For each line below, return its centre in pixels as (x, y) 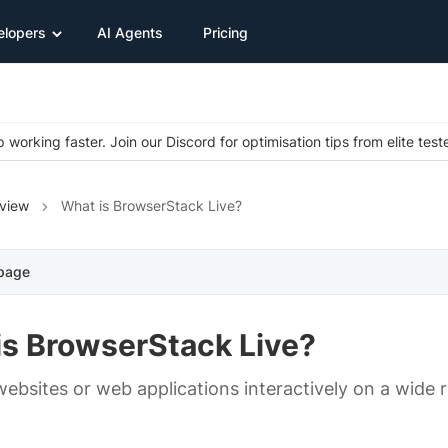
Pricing (225, 32)
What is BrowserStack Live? (151, 206)
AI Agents (130, 32)
